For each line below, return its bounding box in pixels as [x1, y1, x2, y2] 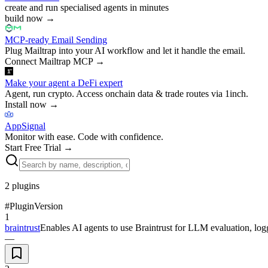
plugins [12, 180, 39, 191]
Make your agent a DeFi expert [5, 77, 123, 88]
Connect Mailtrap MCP [5, 56, 93, 66]
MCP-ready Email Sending [5, 34, 107, 45]
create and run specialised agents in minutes [5, 2, 169, 13]
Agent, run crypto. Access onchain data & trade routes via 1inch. [5, 88, 248, 99]
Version [34, 200, 63, 211]
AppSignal [5, 120, 45, 131]
